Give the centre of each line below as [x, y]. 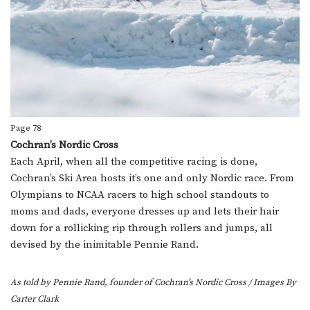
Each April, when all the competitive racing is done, [134, 162]
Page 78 [26, 129]
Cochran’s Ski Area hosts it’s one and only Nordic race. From [152, 179]
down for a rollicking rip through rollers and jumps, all [142, 228]
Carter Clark [35, 299]
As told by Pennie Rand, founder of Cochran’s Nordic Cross [129, 283]
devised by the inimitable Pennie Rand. [104, 245]
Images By [275, 283]
